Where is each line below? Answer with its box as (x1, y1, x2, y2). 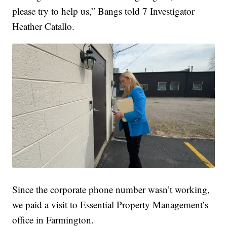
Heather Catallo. (12, 20, 75, 33)
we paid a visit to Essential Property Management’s (12, 198, 209, 211)
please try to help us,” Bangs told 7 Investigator (12, 5, 195, 18)
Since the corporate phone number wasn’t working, (12, 182, 210, 196)
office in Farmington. (12, 213, 94, 226)
